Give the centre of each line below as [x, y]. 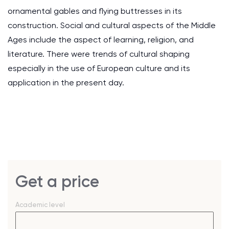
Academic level [40, 205]
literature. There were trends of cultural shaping [99, 54]
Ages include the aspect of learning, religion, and [101, 40]
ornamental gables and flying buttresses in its [95, 11]
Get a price [57, 181]
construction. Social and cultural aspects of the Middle [112, 25]
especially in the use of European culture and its [99, 68]
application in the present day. [66, 83]
